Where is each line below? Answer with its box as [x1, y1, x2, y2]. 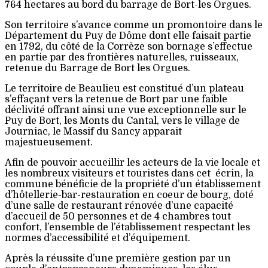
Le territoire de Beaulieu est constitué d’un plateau [5, 83, 244, 94]
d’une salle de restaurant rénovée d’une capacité [5, 200, 233, 211]
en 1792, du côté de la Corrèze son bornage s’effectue [5, 41, 252, 52]
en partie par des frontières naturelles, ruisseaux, [5, 52, 239, 63]
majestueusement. [5, 137, 93, 148]
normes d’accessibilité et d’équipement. [5, 233, 190, 243]
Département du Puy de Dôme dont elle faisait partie [5, 31, 251, 41]
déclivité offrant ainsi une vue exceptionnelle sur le [5, 105, 246, 115]
